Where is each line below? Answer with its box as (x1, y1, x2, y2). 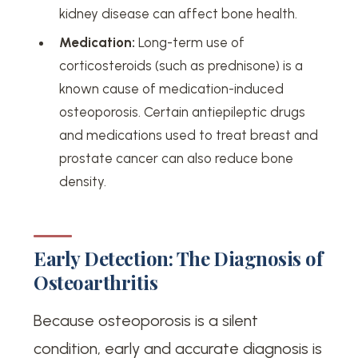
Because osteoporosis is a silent (34, 311, 259, 331)
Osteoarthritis (34, 268, 158, 295)
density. (59, 173, 107, 189)
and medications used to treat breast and (59, 126, 319, 143)
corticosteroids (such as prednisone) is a (59, 57, 304, 74)
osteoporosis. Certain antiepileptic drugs (59, 103, 306, 120)
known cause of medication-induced (59, 80, 284, 97)
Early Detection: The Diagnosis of (34, 245, 323, 271)
